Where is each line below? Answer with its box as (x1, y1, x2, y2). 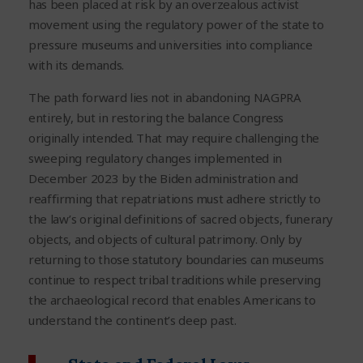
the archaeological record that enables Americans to (28, 291, 316, 308)
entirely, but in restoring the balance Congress (28, 109, 284, 126)
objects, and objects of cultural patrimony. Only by (28, 230, 302, 247)
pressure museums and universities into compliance (28, 36, 313, 53)
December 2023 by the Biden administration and (28, 169, 298, 186)
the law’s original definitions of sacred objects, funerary (28, 210, 334, 227)
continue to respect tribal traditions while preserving (28, 271, 321, 288)
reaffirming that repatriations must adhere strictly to (28, 190, 321, 207)
